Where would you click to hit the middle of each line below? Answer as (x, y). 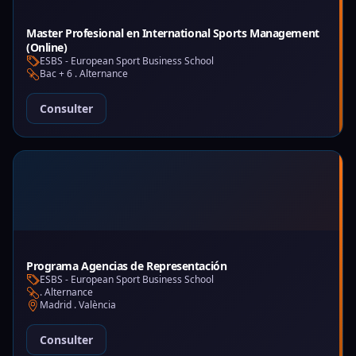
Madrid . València (78, 305)
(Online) (47, 47)
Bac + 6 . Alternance (84, 74)
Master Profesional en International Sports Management (173, 33)
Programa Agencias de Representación (127, 266)
